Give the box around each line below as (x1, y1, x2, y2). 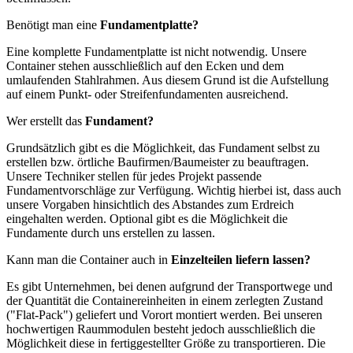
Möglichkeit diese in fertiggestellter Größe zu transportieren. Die (6, 336, 325, 350)
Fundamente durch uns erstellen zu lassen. (6, 225, 215, 240)
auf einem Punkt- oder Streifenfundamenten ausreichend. (6, 87, 288, 101)
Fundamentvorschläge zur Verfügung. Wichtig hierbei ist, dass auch (6, 183, 341, 197)
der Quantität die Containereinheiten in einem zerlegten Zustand (6, 293, 323, 307)
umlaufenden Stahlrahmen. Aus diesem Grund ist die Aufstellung (6, 72, 329, 87)
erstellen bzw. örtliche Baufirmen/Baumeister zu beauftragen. (6, 154, 309, 169)
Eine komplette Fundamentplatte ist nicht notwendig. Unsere (6, 44, 307, 58)
